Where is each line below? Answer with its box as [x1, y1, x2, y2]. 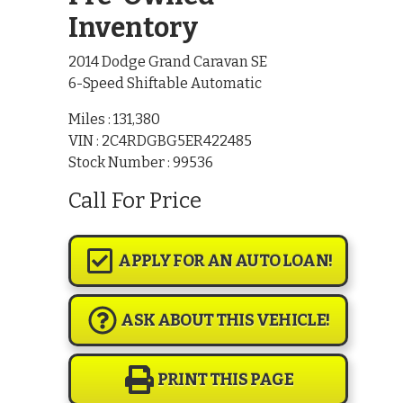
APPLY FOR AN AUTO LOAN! [118, 250, 333, 271]
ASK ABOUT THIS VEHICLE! [121, 309, 330, 330]
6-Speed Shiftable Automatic [68, 74, 263, 92]
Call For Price [68, 187, 202, 213]
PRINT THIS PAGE [157, 369, 293, 390]
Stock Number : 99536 [68, 153, 214, 171]
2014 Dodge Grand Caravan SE [68, 52, 268, 70]
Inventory [68, 11, 199, 44]
